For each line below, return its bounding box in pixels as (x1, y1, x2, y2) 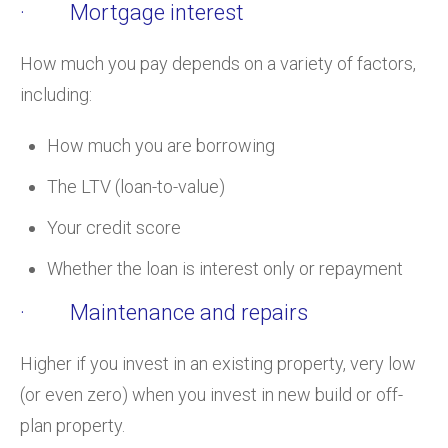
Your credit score (47, 216, 181, 238)
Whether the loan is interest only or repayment (47, 257, 403, 279)
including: (20, 83, 92, 105)
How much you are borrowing (47, 134, 275, 156)
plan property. (20, 414, 125, 436)
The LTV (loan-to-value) (47, 175, 225, 197)
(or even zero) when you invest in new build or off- (20, 383, 403, 405)
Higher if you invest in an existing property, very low (20, 352, 416, 374)
